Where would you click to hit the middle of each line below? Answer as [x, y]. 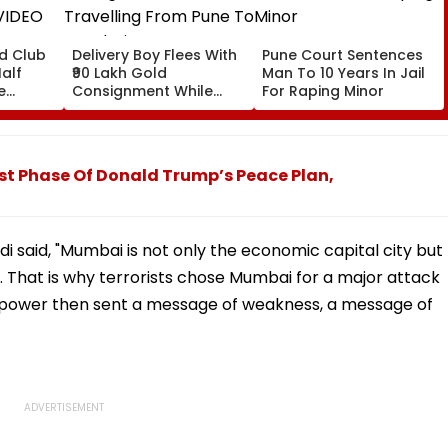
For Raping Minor [323, 90]
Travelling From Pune [148, 108]
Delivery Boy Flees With [154, 54]
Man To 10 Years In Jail [343, 72]
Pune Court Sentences [342, 54]
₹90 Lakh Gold [119, 72]
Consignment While [142, 90]
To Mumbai [112, 126]
